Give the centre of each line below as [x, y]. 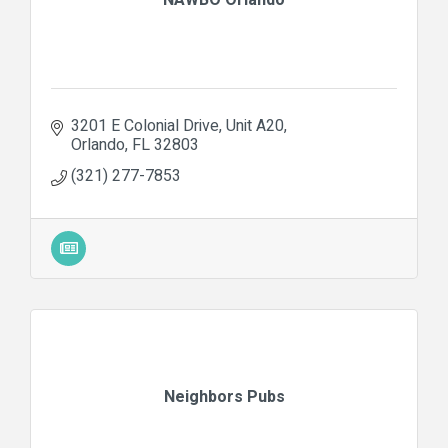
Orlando [98, 144]
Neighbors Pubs [224, 396]
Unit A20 [255, 125]
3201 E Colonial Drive [145, 125]
